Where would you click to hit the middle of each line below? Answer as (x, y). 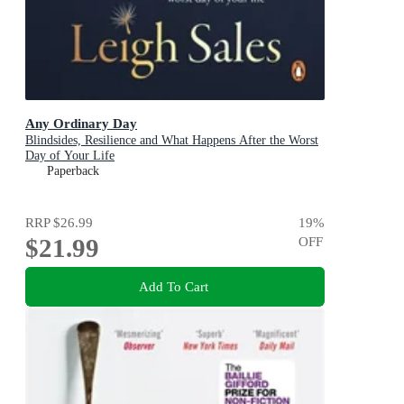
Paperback (73, 171)
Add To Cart (173, 287)
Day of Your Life (70, 156)
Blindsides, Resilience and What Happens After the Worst (172, 141)
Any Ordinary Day (81, 124)
